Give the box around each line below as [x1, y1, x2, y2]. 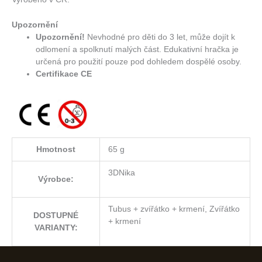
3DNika [108, 168, 135, 178]
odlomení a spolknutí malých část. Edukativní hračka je [36, 44, 239, 54]
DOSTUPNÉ [33, 211, 78, 220]
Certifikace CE [36, 69, 92, 78]
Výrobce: [38, 175, 74, 184]
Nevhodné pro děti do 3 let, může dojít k [87, 32, 236, 42]
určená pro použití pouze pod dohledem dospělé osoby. [36, 57, 242, 66]
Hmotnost [36, 145, 75, 154]
